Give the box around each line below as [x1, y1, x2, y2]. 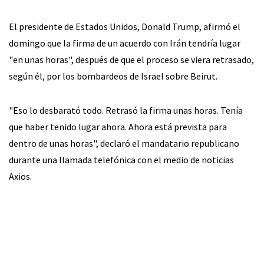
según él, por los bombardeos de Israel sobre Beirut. [9, 70, 217, 82]
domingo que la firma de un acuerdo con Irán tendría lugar [9, 37, 240, 49]
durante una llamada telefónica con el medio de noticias [9, 154, 234, 166]
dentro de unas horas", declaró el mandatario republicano [9, 137, 239, 150]
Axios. [9, 170, 32, 183]
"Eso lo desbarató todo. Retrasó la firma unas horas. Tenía [9, 104, 243, 117]
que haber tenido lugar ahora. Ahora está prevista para [9, 121, 227, 133]
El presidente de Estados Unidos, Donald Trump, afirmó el [9, 21, 240, 33]
